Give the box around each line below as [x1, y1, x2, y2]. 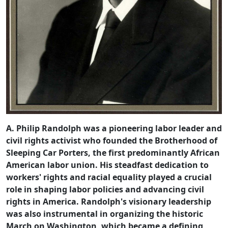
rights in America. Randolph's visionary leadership [6, 196, 211, 208]
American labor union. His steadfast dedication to [6, 159, 209, 171]
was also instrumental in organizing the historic [6, 208, 203, 220]
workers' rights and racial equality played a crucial [6, 172, 212, 183]
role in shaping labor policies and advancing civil [6, 184, 204, 195]
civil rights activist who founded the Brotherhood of [6, 135, 217, 147]
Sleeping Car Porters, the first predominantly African [6, 147, 220, 159]
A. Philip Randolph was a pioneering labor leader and [6, 123, 222, 134]
